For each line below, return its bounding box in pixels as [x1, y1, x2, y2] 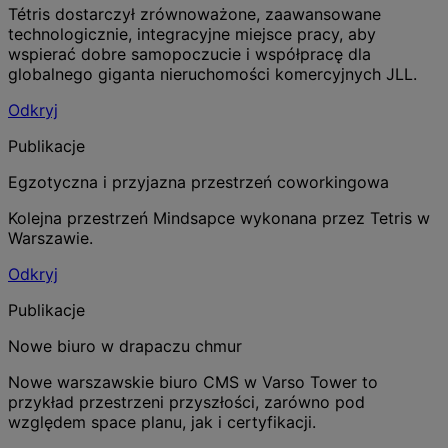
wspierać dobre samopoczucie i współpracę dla [8, 43, 371, 64]
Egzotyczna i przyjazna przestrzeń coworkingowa [8, 171, 389, 192]
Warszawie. [8, 227, 93, 248]
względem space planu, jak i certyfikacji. [8, 411, 316, 432]
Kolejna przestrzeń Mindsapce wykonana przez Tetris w [8, 207, 430, 228]
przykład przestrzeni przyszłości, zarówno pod [8, 391, 365, 412]
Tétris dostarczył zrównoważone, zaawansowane [8, 3, 381, 24]
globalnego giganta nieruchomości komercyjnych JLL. [8, 63, 417, 84]
